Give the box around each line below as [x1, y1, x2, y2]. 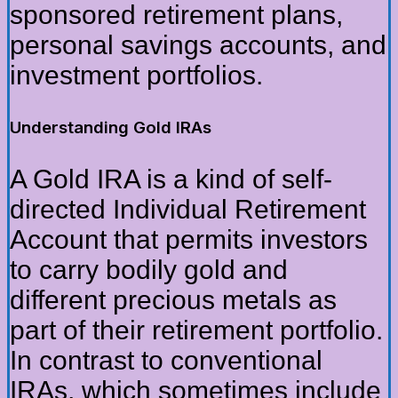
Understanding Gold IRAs [10, 117, 211, 139]
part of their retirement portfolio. [10, 315, 383, 346]
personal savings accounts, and [10, 30, 386, 60]
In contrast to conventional [10, 346, 322, 376]
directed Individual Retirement [10, 195, 366, 225]
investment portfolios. [10, 60, 263, 91]
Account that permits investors [10, 225, 368, 255]
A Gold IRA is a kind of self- [10, 164, 332, 195]
